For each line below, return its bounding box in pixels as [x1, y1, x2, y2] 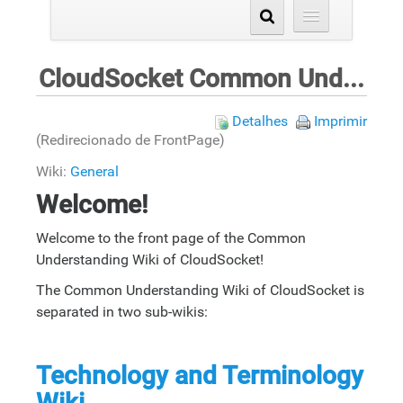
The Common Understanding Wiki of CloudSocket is [36, 282, 364, 300]
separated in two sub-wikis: [36, 303, 208, 321]
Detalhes [232, 112, 288, 130]
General [70, 163, 119, 181]
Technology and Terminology [36, 361, 363, 391]
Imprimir [314, 112, 367, 130]
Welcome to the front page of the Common [36, 229, 306, 247]
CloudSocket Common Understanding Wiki [342, 64, 364, 94]
